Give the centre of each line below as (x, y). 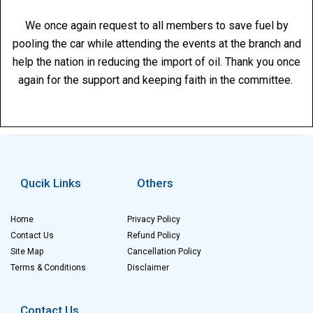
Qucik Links (51, 183)
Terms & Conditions (48, 268)
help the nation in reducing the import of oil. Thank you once (156, 62)
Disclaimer (148, 268)
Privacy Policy (154, 219)
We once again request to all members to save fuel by (156, 26)
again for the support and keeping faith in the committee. (156, 80)
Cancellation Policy (165, 252)
